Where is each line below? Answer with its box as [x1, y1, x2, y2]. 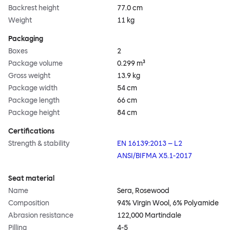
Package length [8, 96, 60, 105]
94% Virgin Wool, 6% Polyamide [117, 199, 219, 208]
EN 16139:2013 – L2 [117, 139, 182, 148]
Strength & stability [8, 139, 70, 148]
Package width [8, 84, 57, 93]
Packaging [8, 34, 43, 44]
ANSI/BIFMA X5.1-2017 [117, 151, 192, 161]
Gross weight [8, 71, 50, 81]
